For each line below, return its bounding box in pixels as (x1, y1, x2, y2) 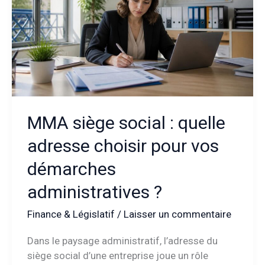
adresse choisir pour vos (27, 135, 219, 157)
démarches (27, 159, 116, 180)
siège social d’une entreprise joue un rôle (27, 249, 208, 261)
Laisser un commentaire (123, 208, 231, 221)
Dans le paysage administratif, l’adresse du (27, 234, 218, 247)
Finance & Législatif (27, 208, 115, 221)
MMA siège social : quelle (27, 112, 225, 134)
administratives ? (27, 182, 162, 203)
